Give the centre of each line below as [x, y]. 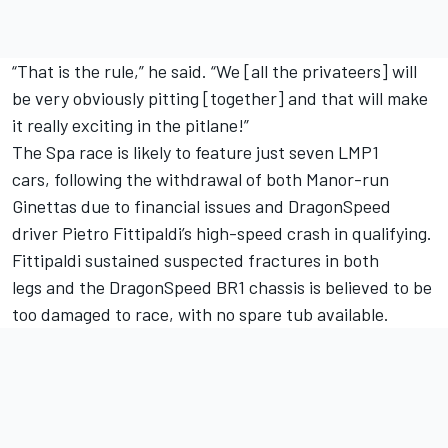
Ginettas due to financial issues [131, 206]
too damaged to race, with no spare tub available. [200, 314]
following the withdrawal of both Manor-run [221, 179]
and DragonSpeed [321, 206]
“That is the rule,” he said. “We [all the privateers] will [214, 71]
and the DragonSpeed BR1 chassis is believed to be [237, 287]
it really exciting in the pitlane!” [130, 125]
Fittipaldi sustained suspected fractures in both [195, 260]
